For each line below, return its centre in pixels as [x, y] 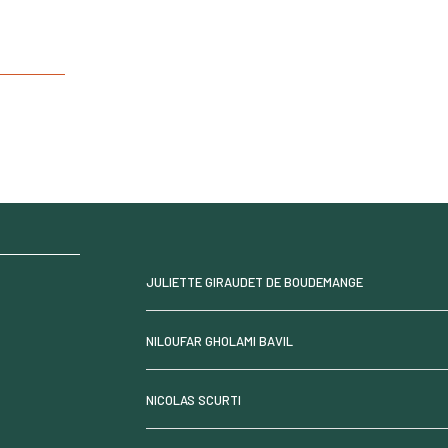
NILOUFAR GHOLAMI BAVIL [219, 340]
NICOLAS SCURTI [193, 399]
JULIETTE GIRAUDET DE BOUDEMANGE [254, 281]
